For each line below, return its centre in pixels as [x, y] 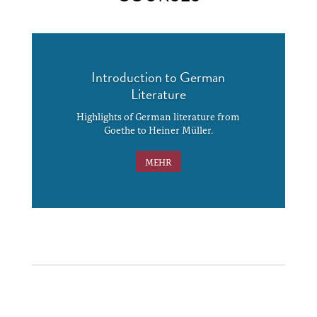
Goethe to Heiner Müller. [158, 129]
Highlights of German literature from [158, 116]
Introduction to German [158, 77]
